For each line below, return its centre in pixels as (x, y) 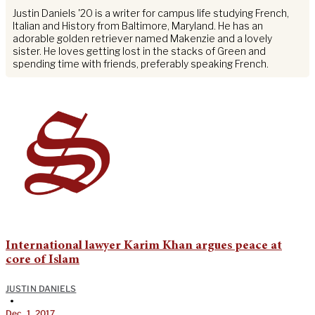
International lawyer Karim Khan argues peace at (144, 246)
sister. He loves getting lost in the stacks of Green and (139, 51)
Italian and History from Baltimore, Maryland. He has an (138, 26)
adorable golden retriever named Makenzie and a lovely (142, 39)
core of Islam (43, 261)
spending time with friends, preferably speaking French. (141, 64)
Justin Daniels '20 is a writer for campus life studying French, (151, 13)
